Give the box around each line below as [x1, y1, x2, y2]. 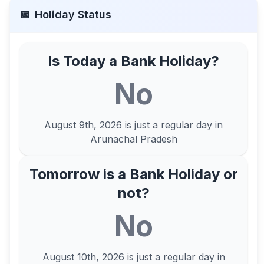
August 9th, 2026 [44, 119, 123, 131]
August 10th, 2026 [42, 251, 124, 263]
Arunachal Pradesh [90, 133, 177, 145]
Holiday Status [35, 8, 111, 21]
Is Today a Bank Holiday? [48, 52, 220, 70]
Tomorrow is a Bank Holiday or [29, 166, 238, 183]
